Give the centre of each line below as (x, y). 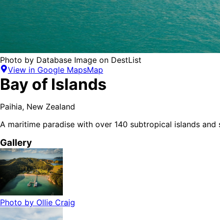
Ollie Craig (56, 203)
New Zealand (51, 107)
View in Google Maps (47, 70)
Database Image (67, 60)
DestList (126, 60)
